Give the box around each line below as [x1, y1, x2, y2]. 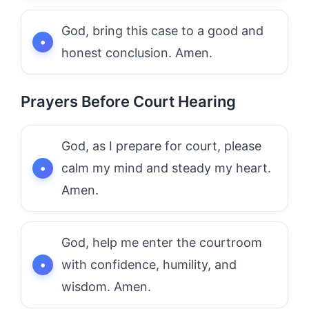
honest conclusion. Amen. [61, 45, 212, 60]
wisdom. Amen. [61, 279, 151, 294]
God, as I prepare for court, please [61, 138, 261, 153]
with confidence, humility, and [61, 257, 237, 272]
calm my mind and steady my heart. [61, 160, 271, 175]
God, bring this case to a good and [61, 23, 263, 38]
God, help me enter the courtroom [61, 235, 262, 250]
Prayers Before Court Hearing [21, 92, 236, 110]
